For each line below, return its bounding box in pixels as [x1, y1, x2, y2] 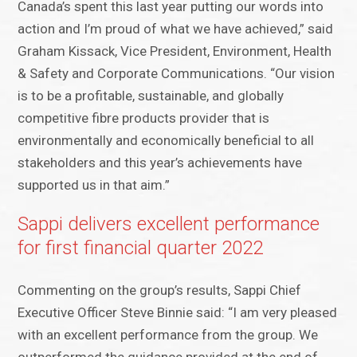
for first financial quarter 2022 [18, 237, 264, 260]
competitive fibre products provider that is [18, 110, 270, 127]
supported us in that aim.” [18, 177, 171, 194]
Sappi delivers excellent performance [18, 213, 320, 236]
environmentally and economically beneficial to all [18, 132, 315, 149]
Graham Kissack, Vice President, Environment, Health [18, 43, 332, 60]
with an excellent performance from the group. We [18, 327, 319, 343]
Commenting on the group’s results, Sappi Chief [18, 282, 302, 299]
